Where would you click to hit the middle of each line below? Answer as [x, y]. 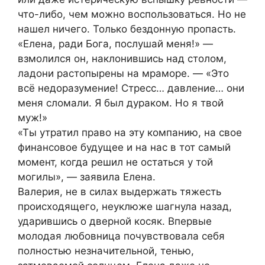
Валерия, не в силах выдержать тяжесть [119, 191]
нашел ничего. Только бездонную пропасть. [127, 29]
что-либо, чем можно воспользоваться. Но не [132, 14]
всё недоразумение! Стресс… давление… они [131, 88]
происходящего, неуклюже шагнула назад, [125, 206]
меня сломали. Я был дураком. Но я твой [121, 103]
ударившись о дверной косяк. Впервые [115, 221]
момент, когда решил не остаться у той [115, 162]
